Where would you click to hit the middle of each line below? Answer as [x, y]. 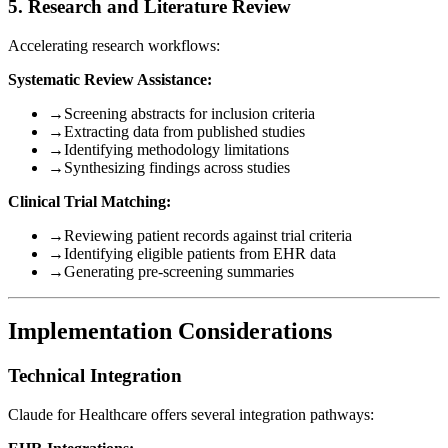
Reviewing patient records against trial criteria [208, 235]
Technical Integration [95, 376]
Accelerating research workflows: [114, 45]
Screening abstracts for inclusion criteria [189, 113]
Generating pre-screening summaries [179, 271]
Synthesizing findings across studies [177, 167]
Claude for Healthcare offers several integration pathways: [191, 415]
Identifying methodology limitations [176, 149]
